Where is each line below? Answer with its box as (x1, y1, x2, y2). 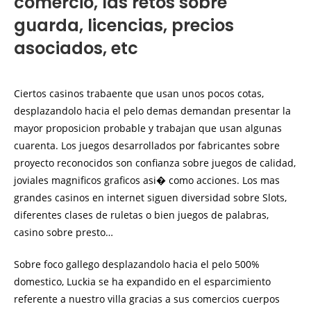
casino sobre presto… (14, 226, 113, 239)
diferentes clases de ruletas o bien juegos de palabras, (14, 208, 269, 221)
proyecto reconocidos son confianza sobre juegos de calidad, (14, 156, 296, 169)
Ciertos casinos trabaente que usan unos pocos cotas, (14, 87, 264, 100)
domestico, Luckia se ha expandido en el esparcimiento (14, 275, 271, 288)
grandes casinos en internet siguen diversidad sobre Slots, (14, 191, 287, 204)
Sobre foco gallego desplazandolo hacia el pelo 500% (14, 258, 260, 271)
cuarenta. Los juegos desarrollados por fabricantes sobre (14, 139, 280, 152)
